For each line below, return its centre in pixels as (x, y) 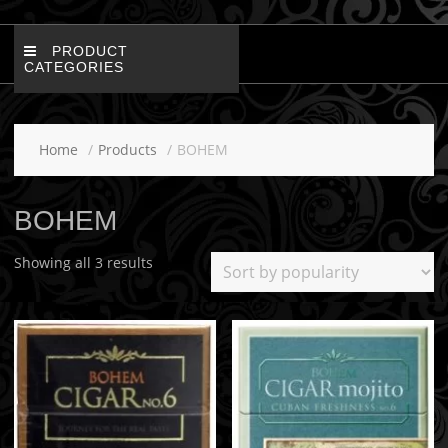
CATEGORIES (73, 67)
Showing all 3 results (83, 262)
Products (127, 149)
